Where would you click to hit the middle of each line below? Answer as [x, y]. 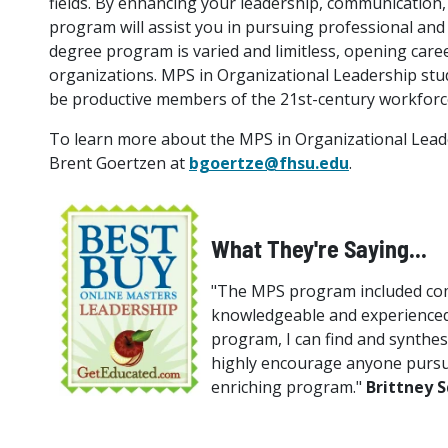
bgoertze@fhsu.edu [268, 163]
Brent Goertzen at [118, 163]
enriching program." [288, 387]
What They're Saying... [318, 248]
